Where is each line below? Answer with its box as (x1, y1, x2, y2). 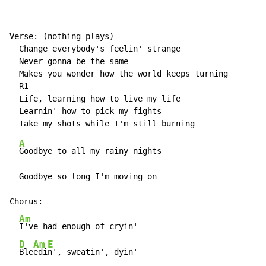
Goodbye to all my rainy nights (19, 146, 161, 156)
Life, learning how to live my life (9, 94, 180, 104)
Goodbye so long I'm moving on (9, 172, 157, 182)
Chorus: (9, 197, 43, 207)
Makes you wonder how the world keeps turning (9, 69, 228, 79)
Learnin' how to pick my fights (9, 106, 161, 116)
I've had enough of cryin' (19, 221, 138, 232)
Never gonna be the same (9, 56, 128, 66)
